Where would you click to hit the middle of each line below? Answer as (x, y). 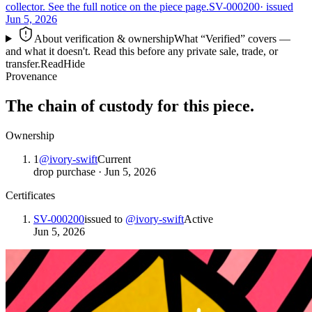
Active (198, 219)
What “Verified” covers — (232, 38)
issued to (103, 219)
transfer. (23, 63)
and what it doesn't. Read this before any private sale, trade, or (142, 51)
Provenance (31, 76)
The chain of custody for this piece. (130, 106)
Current (114, 159)
